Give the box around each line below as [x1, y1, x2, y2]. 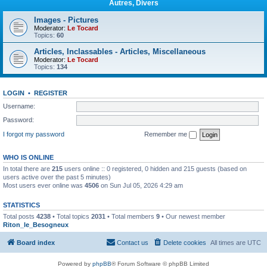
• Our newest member [160, 212, 225, 220]
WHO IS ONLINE [3, 153, 54, 161]
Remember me [144, 130, 189, 138]
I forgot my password [3, 130, 64, 138]
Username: [3, 102, 35, 110]
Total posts [3, 212, 36, 220]
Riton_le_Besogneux [3, 221, 69, 228]
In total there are [3, 164, 52, 172]
